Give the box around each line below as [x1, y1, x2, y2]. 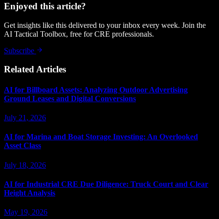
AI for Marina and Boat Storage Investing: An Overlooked [4, 132, 198, 141]
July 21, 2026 [4, 113, 46, 122]
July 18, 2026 [4, 160, 46, 169]
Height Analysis [4, 188, 55, 197]
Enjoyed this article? [4, 1, 86, 12]
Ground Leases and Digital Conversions [4, 94, 136, 103]
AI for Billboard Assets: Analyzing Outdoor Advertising [4, 85, 188, 94]
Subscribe [4, 46, 36, 55]
